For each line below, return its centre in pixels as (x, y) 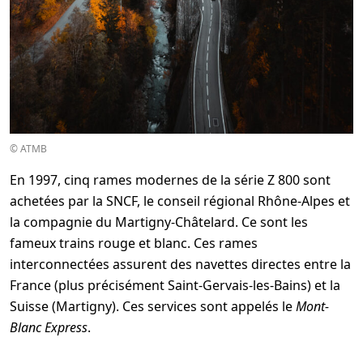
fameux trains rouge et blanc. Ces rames (134, 243)
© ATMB (28, 149)
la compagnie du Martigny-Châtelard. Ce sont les (159, 222)
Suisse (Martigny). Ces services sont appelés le (153, 306)
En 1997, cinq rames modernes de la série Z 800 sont (170, 180)
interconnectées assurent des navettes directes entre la (180, 264)
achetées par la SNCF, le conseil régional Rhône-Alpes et (180, 201)
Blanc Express (49, 327)
